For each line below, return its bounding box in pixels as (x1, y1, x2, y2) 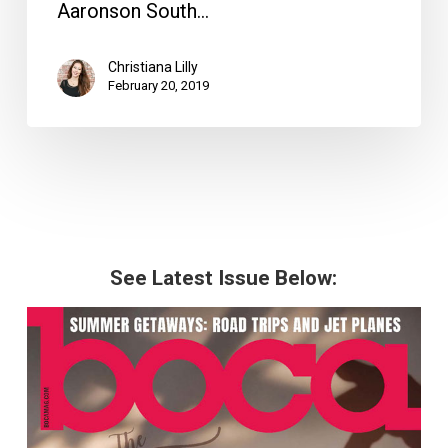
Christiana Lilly (107, 59, 198, 76)
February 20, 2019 (107, 78, 209, 94)
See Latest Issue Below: (110, 265, 338, 290)
